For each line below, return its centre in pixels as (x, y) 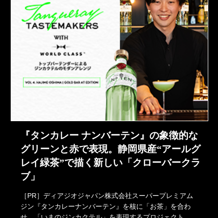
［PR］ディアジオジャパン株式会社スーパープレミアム (107, 195)
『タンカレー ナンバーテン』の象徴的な (109, 135)
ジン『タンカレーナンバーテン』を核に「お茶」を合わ (106, 206)
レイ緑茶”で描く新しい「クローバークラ (111, 162)
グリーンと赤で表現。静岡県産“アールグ (111, 149)
